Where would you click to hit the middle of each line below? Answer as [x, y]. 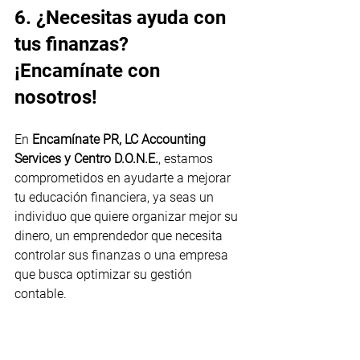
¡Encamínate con [90, 70]
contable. [41, 293]
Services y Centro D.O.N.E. [86, 158]
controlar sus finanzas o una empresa [123, 255]
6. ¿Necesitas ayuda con [123, 17]
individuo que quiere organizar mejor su [128, 216]
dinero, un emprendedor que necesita [120, 235]
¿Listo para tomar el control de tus [112, 332]
